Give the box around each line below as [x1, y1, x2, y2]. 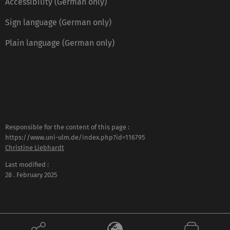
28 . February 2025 [5, 171, 57, 179]
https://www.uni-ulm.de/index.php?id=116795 [5, 133, 145, 142]
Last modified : [5, 161, 49, 169]
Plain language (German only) [5, 38, 114, 48]
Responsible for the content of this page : [5, 123, 129, 131]
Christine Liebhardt [5, 144, 64, 152]
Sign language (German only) [5, 17, 111, 28]
